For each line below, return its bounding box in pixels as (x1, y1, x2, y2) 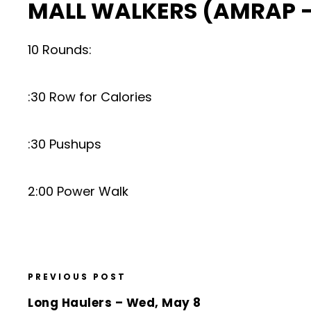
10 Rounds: (28, 41, 92, 58)
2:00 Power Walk (28, 183, 128, 200)
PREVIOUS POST (28, 271, 126, 283)
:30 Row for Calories (28, 88, 152, 106)
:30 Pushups (28, 135, 101, 153)
